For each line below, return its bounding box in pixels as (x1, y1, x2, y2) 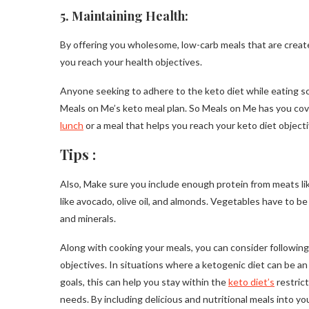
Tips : (60, 145, 96, 164)
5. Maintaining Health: (60, 8, 188, 25)
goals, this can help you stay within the (60, 276, 228, 288)
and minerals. (60, 212, 116, 225)
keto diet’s (228, 276, 275, 288)
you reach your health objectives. (60, 56, 202, 68)
